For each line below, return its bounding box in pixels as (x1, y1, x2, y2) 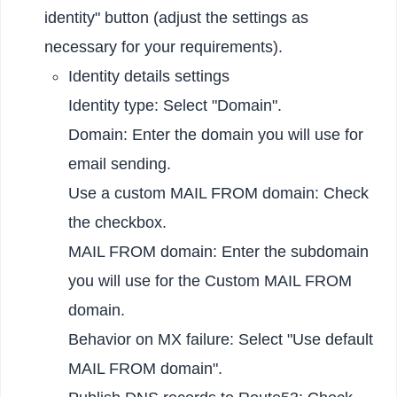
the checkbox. (68, 213, 167, 231)
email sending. (68, 154, 172, 173)
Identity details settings (68, 66, 230, 85)
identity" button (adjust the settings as (44, 8, 309, 27)
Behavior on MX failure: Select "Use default (68, 330, 374, 348)
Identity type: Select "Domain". (68, 96, 283, 114)
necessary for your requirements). (44, 37, 284, 56)
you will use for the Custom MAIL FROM (68, 271, 353, 290)
